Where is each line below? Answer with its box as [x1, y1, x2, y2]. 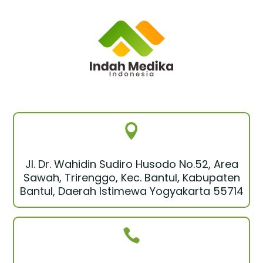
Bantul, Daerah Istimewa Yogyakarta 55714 [19, 183, 244, 198]
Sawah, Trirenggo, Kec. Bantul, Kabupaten [23, 170, 240, 185]
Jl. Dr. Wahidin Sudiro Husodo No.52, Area [25, 156, 238, 171]
